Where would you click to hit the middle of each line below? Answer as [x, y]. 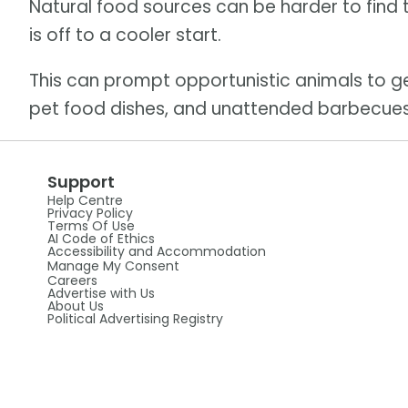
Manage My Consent [113, 266]
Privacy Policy [90, 214]
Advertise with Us [101, 294]
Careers [72, 281]
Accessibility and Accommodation [156, 252]
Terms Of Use [91, 226]
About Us [75, 306]
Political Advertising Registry [135, 319]
